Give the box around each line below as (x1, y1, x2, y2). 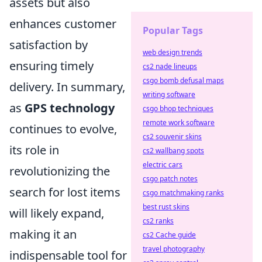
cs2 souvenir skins (143, 132, 202, 142)
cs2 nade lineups (143, 61, 197, 71)
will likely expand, (9, 205, 104, 221)
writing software (143, 89, 195, 99)
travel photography (143, 244, 205, 254)
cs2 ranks (143, 216, 174, 226)
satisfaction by (9, 36, 88, 53)
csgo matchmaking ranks (143, 188, 224, 198)
